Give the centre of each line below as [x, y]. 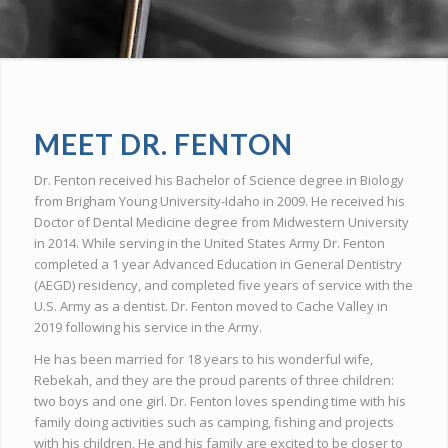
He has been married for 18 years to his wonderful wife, [203, 359]
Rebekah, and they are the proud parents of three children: [213, 380]
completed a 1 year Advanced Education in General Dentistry [217, 264]
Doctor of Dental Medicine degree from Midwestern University [221, 222]
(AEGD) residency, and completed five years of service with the [223, 285]
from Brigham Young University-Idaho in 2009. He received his [219, 201]
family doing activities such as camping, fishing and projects [213, 422]
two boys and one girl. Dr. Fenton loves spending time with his [219, 401]
